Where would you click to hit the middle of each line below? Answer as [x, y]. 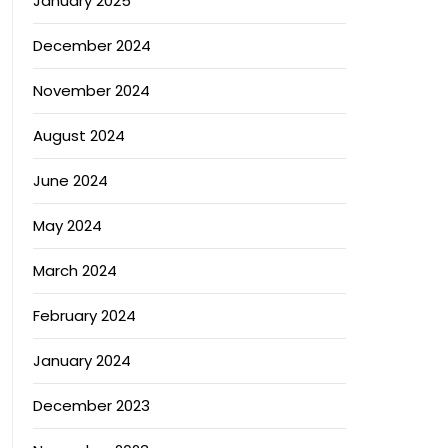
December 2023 [91, 405]
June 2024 [70, 180]
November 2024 [91, 90]
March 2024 [74, 270]
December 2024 [91, 45]
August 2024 [78, 135]
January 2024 [81, 360]
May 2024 [67, 225]
